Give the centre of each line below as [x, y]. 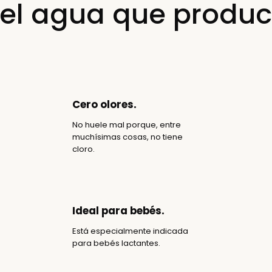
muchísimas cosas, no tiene [128, 137]
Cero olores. [105, 104]
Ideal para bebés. [119, 210]
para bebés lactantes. [117, 243]
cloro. [84, 149]
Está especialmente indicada [131, 231]
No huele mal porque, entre [127, 124]
